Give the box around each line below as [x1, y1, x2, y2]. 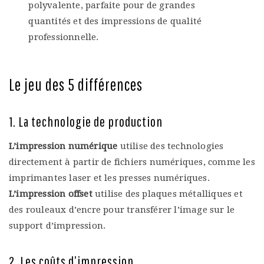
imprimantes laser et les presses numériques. [9, 172, 210, 183]
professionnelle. [28, 31, 99, 42]
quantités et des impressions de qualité [28, 15, 202, 27]
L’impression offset [9, 188, 95, 199]
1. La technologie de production [9, 113, 163, 130]
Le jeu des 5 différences [9, 74, 143, 94]
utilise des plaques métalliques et [95, 188, 243, 199]
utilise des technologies [117, 140, 224, 151]
